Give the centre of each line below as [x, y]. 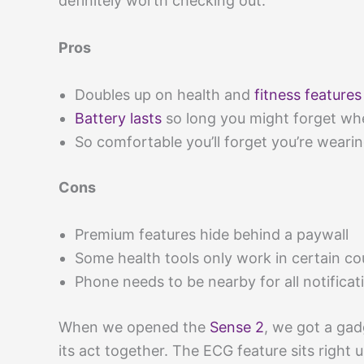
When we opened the [134, 327]
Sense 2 [237, 327]
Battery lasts [118, 118]
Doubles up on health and [165, 94]
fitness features [308, 94]
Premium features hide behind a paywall [212, 234]
